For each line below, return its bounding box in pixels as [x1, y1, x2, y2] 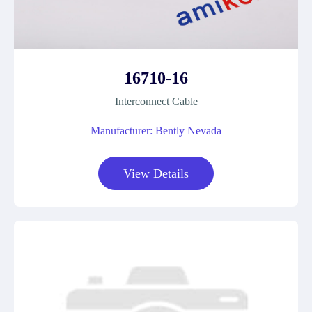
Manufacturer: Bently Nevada [91, 125, 221, 136]
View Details [123, 166, 189, 180]
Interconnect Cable [114, 95, 198, 107]
